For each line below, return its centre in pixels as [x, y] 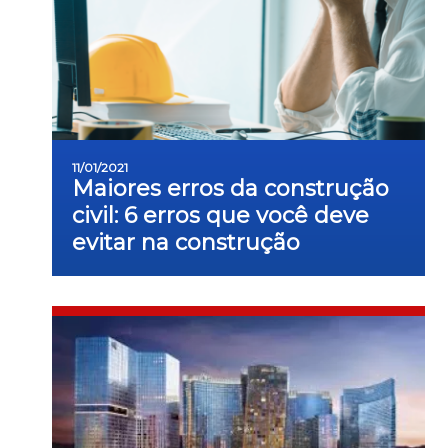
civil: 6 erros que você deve [220, 215]
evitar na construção [186, 242]
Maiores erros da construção [230, 188]
